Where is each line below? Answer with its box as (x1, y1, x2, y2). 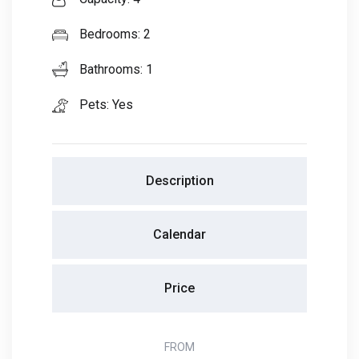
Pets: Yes (76, 97, 133, 113)
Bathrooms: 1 (76, 62, 153, 78)
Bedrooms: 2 (76, 26, 151, 42)
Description (145, 173, 214, 189)
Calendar (153, 227, 206, 243)
